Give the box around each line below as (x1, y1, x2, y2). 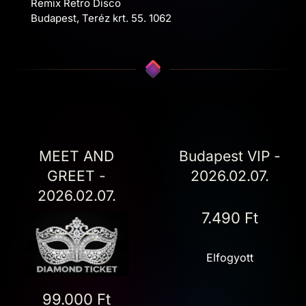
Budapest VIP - (178, 148, 281, 165)
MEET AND (39, 148, 114, 165)
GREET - (47, 167, 106, 184)
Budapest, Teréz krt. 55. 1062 (31, 12, 171, 25)
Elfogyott (206, 250, 253, 264)
